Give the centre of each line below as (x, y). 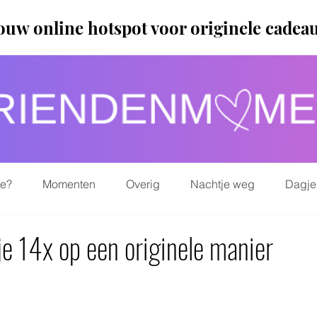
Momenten (69, 184)
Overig (143, 184)
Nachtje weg (223, 184)
